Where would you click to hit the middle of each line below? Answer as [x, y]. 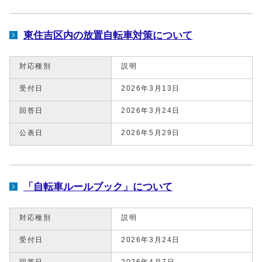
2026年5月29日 [151, 132]
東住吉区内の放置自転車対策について [108, 35]
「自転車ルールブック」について [98, 186]
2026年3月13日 [151, 88]
